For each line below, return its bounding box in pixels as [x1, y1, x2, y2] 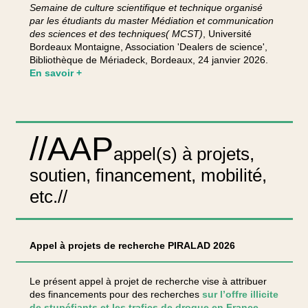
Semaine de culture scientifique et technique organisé [29, 2, 263, 13]
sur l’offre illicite [201, 289, 278, 300]
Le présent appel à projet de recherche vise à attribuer [29, 276, 267, 287]
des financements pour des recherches [29, 289, 202, 300]
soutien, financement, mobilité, [29, 165, 267, 186]
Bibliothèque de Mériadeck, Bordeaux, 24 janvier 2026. [29, 54, 268, 65]
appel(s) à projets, [113, 144, 254, 164]
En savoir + [29, 67, 82, 78]
